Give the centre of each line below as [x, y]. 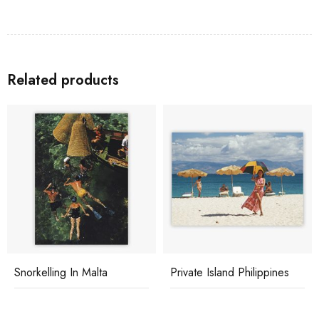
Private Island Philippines [230, 272]
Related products [63, 80]
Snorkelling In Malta [61, 272]
